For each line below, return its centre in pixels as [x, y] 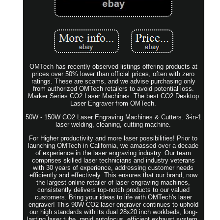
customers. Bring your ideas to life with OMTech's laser [113, 197]
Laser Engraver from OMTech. [113, 103]
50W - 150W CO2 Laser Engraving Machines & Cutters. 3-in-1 [113, 117]
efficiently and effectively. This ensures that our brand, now [113, 175]
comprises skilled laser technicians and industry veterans [113, 160]
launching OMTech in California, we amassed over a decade [113, 145]
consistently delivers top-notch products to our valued [113, 190]
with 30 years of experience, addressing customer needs [113, 167]
